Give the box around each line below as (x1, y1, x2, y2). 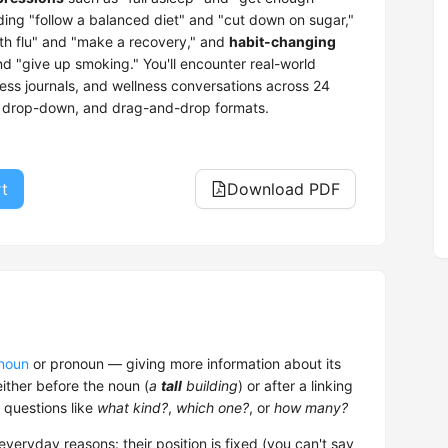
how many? (274, 399, 348, 417)
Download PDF (227, 179, 340, 200)
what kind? (97, 399, 168, 417)
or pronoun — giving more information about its (29, 355, 341, 373)
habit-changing (229, 33, 336, 51)
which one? (176, 399, 249, 417)
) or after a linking (238, 377, 353, 395)
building (182, 377, 238, 395)
